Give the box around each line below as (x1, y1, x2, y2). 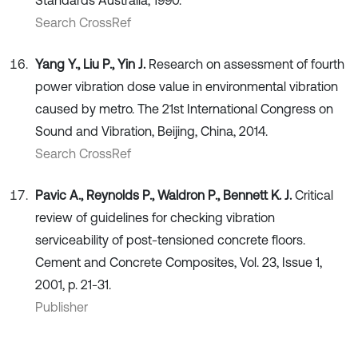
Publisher (35, 300, 88, 315)
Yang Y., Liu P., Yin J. (35, 57, 149, 72)
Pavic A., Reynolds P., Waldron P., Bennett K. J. (35, 188, 295, 203)
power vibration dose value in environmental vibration (35, 79, 338, 94)
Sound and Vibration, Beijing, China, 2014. (35, 124, 268, 139)
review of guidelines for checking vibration (35, 210, 275, 225)
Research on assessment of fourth (149, 57, 344, 72)
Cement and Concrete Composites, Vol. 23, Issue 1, (35, 255, 322, 270)
